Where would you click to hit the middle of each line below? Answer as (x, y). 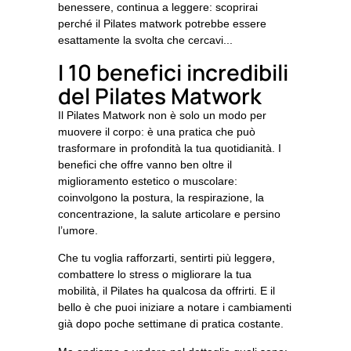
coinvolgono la (95, 197)
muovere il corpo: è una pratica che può (157, 131)
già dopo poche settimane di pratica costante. (171, 324)
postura (151, 197)
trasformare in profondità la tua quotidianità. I (170, 148)
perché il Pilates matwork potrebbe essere (162, 24)
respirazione (219, 197)
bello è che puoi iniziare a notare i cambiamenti (175, 308)
